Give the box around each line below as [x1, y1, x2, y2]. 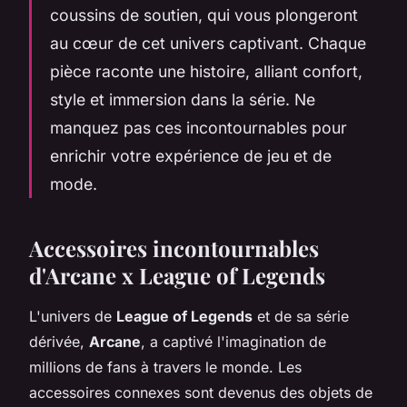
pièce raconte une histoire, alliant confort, [50, 61, 362, 81]
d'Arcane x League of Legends [29, 260, 325, 290]
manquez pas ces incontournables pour [50, 117, 347, 137]
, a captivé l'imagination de [141, 332, 326, 351]
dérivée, [29, 332, 89, 351]
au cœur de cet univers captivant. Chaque [50, 33, 366, 53]
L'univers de [29, 306, 116, 325]
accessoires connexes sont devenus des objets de [29, 382, 372, 402]
